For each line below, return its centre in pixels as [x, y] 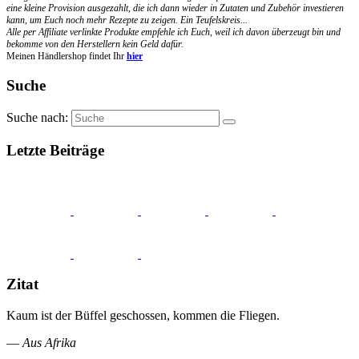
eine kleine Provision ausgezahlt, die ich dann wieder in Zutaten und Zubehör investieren [175, 8]
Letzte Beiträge [55, 150]
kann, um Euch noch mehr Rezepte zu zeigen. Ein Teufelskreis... [127, 20]
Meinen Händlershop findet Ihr [67, 56]
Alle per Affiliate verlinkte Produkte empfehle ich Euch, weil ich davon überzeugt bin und [173, 32]
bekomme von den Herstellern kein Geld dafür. [95, 44]
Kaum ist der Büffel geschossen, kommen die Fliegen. [143, 315]
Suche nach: [37, 118]
